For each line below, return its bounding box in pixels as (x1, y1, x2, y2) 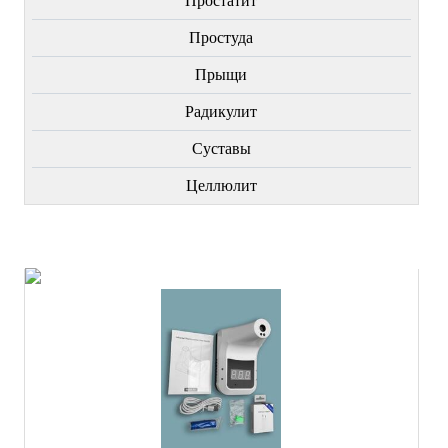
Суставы (191, 139, 251, 157)
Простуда (189, 28, 254, 46)
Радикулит (185, 102, 258, 120)
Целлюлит (185, 176, 257, 194)
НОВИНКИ (183, 237, 259, 255)
